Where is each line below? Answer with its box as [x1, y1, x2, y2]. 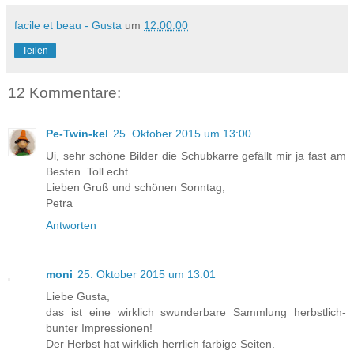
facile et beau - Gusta [14, 18, 122, 32]
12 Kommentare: [8, 84, 121, 101]
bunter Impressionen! [46, 322, 153, 335]
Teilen [22, 44, 48, 56]
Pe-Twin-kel [46, 127, 108, 141]
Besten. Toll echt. [46, 165, 131, 179]
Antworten [46, 219, 96, 232]
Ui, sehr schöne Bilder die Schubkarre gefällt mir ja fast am [46, 149, 346, 163]
